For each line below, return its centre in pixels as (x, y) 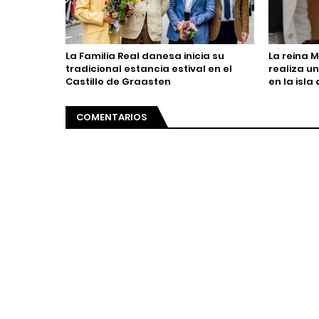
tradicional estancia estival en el (149, 69)
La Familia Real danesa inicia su (145, 56)
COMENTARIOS (111, 117)
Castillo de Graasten (118, 82)
